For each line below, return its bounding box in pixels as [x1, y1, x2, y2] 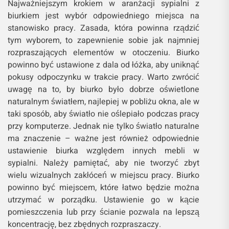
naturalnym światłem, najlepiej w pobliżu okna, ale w [8, 96, 200, 108]
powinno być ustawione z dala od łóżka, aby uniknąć [8, 59, 200, 72]
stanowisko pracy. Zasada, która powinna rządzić [8, 22, 200, 35]
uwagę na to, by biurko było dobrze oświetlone [8, 83, 200, 96]
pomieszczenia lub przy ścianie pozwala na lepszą [8, 206, 200, 219]
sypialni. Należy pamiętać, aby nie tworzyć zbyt [8, 157, 200, 170]
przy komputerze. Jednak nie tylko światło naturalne [8, 120, 200, 133]
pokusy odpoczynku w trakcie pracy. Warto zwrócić [8, 71, 200, 84]
